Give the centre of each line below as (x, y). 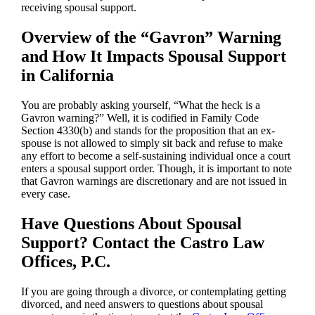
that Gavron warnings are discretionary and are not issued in (154, 181)
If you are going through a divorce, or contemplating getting (153, 291)
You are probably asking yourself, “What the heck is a (140, 105)
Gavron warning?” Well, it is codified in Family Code (140, 117)
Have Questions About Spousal (131, 223)
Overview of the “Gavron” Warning (151, 38)
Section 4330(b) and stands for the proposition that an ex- (148, 130)
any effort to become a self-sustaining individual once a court (155, 155)
